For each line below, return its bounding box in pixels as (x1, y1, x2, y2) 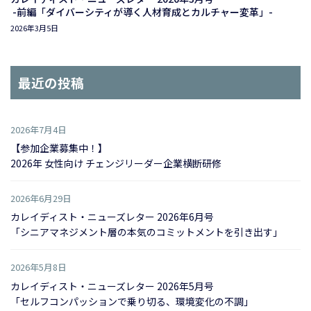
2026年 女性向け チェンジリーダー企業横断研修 (10, 156, 221, 171)
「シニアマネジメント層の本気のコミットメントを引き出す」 (10, 225, 283, 239)
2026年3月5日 (10, 22, 58, 34)
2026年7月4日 (10, 123, 67, 137)
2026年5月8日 (10, 260, 67, 274)
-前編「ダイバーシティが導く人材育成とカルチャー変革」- (10, 5, 273, 19)
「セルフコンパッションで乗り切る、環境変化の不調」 (10, 294, 253, 308)
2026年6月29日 (10, 192, 72, 205)
